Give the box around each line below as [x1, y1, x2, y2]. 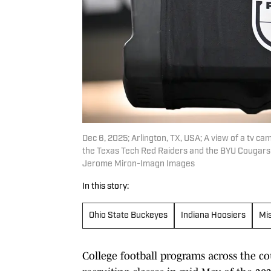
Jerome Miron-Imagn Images [82, 159, 195, 169]
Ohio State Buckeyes [89, 211, 168, 220]
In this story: [82, 181, 129, 191]
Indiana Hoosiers [181, 211, 246, 220]
